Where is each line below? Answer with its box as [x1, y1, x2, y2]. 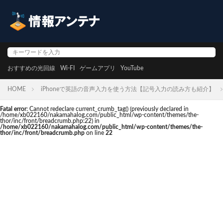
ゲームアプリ [80, 65, 115, 71]
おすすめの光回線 [7, 65, 55, 71]
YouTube [120, 65, 143, 71]
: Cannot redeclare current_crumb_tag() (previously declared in [26, 106, 189, 112]
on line [85, 130, 106, 136]
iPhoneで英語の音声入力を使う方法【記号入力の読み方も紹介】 [41, 86, 215, 92]
